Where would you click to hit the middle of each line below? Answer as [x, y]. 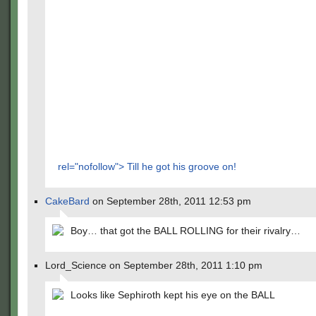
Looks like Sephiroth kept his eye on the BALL [173, 295]
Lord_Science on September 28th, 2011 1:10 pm [154, 265]
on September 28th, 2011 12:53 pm [170, 201]
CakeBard [67, 201]
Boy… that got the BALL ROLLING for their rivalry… [186, 231]
